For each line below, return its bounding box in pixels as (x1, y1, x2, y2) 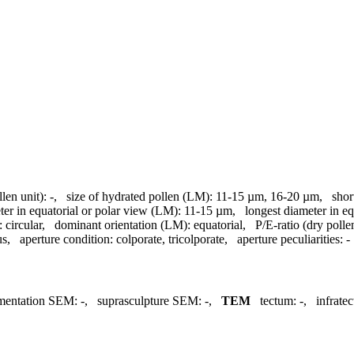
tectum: (260, 294, 296, 308)
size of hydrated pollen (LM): (66, 189, 213, 203)
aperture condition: (20, 232, 113, 246)
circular (6, 217, 42, 232)
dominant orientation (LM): (55, 217, 190, 232)
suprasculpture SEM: (97, 294, 201, 308)
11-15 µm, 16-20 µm (216, 189, 319, 203)
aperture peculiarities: (237, 232, 343, 246)
